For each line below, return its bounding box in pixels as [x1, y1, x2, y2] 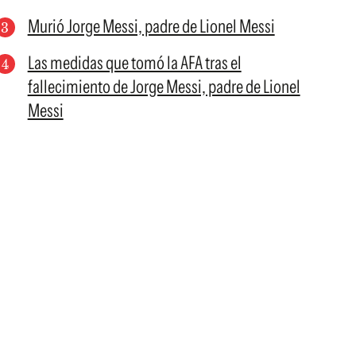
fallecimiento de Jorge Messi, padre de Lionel [27, 75, 300, 98]
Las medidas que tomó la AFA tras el [27, 52, 242, 74]
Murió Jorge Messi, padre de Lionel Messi [27, 15, 275, 37]
